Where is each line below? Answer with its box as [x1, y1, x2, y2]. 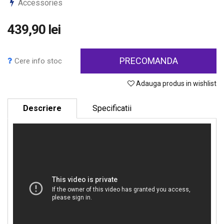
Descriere [23, 103, 62, 113]
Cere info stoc [14, 56, 62, 65]
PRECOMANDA [119, 55, 178, 66]
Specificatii [92, 103, 131, 113]
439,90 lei [7, 22, 60, 37]
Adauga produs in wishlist [134, 79, 216, 87]
